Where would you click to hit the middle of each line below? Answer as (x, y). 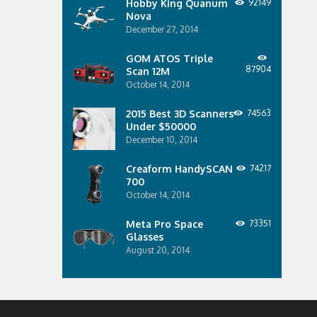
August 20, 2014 (157, 250)
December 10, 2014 (161, 140)
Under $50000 (161, 126)
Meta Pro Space (164, 224)
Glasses (144, 237)
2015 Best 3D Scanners (179, 114)
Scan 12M (148, 71)
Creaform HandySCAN (179, 169)
